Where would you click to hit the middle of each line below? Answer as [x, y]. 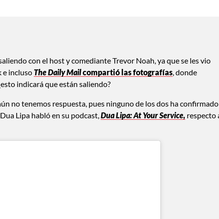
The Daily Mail [58, 72]
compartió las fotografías [128, 72]
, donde [185, 72]
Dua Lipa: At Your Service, [143, 115]
